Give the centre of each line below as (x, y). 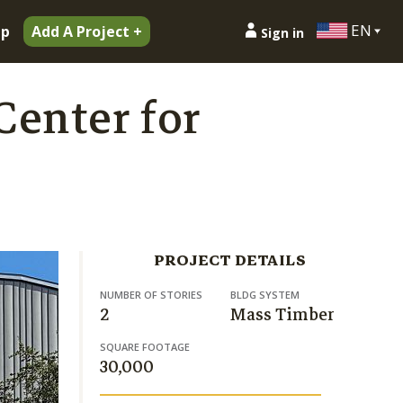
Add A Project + (87, 31)
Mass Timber (282, 314)
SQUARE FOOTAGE (145, 347)
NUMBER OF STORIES (151, 295)
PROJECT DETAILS (230, 260)
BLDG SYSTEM (264, 295)
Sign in (282, 32)
